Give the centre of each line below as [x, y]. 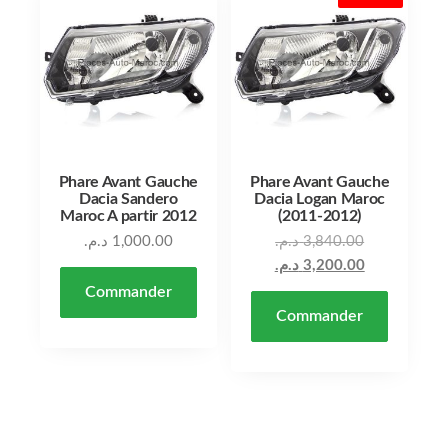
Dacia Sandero [128, 199]
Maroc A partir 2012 [128, 216]
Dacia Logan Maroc [319, 199]
